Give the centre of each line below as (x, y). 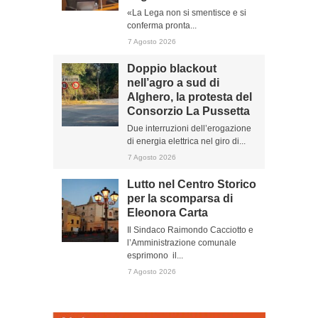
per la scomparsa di (180, 198)
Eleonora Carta (168, 213)
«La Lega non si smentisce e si (187, 13)
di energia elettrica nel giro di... (186, 141)
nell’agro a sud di (173, 83)
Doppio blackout (172, 68)
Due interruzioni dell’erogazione (189, 128)
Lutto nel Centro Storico (192, 184)
